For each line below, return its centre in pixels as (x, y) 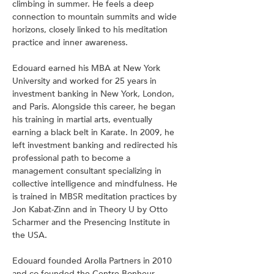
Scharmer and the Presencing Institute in (92, 222)
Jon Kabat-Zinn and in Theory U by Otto (91, 209)
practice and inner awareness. (70, 43)
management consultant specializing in (88, 171)
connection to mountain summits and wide (96, 17)
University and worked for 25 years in (86, 81)
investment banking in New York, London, (94, 94)
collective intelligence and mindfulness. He (96, 184)
